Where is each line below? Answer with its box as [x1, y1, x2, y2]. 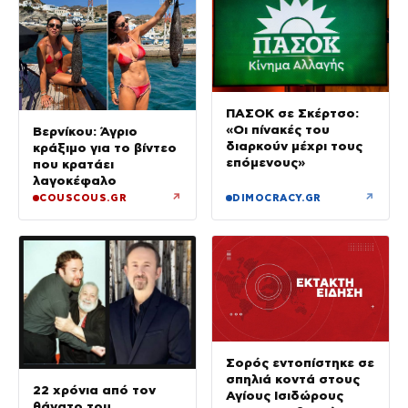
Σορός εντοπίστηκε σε [226, 355, 374, 371]
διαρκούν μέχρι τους [226, 138, 362, 153]
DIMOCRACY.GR [232, 192, 321, 204]
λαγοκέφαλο [33, 173, 117, 189]
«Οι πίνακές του [226, 121, 330, 137]
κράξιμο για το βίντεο [33, 140, 177, 156]
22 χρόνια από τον [33, 382, 156, 397]
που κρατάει [33, 157, 114, 172]
